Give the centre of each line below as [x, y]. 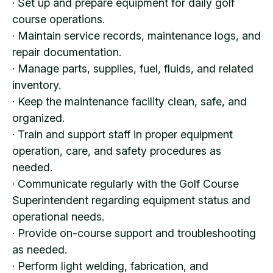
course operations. [58, 19]
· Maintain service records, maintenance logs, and [136, 35]
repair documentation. [67, 52]
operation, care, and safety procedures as [117, 151]
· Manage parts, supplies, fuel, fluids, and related [133, 68]
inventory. [37, 85]
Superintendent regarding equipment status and [131, 200]
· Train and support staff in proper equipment [122, 134]
